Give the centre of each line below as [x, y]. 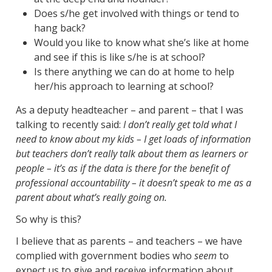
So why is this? [48, 219]
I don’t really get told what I [180, 125]
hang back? [59, 28]
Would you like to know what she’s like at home [141, 43]
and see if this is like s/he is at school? [119, 57]
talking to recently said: [69, 125]
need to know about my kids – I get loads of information [133, 139]
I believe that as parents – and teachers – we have [129, 241]
